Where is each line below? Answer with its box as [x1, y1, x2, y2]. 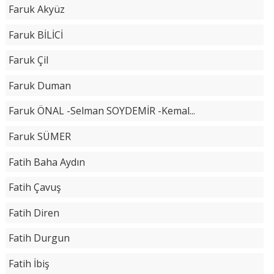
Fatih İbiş [8, 257, 50, 271]
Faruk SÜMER [8, 130, 71, 144]
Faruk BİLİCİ [8, 28, 63, 42]
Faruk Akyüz [8, 2, 65, 17]
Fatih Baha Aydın [8, 155, 85, 169]
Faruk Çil [8, 53, 48, 67]
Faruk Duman [8, 78, 71, 92]
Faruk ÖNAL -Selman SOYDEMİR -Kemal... [8, 104, 195, 118]
